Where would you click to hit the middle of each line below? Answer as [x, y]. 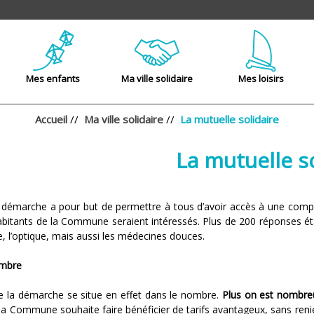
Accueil [51, 119]
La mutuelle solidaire [230, 119]
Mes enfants [53, 79]
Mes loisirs [261, 79]
